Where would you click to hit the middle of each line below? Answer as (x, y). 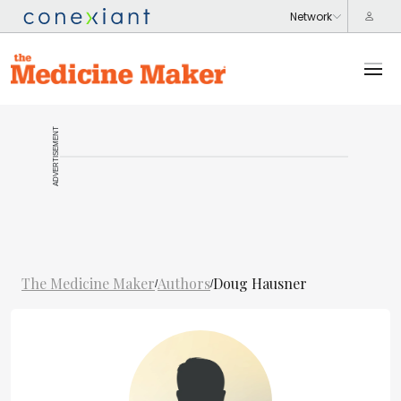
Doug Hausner (260, 283)
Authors (184, 283)
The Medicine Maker (88, 283)
